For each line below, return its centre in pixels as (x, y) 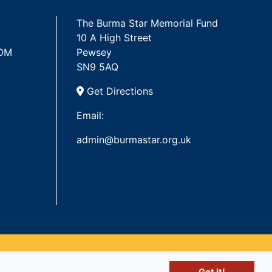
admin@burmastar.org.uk (134, 140)
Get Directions (119, 91)
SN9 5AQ (98, 67)
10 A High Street (114, 38)
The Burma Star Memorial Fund (148, 23)
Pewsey (96, 53)
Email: (90, 116)
